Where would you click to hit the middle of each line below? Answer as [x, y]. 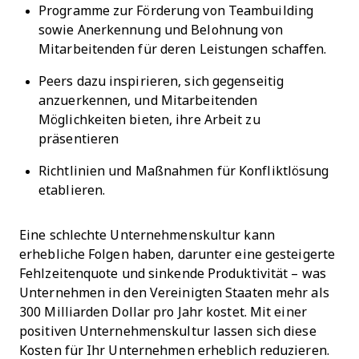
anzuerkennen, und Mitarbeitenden [148, 101]
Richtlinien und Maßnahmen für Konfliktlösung [184, 171]
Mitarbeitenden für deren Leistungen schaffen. [184, 50]
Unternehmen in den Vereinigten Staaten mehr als [174, 293]
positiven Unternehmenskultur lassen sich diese [168, 332]
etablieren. [72, 191]
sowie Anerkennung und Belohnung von [161, 30]
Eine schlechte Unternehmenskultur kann [147, 236]
